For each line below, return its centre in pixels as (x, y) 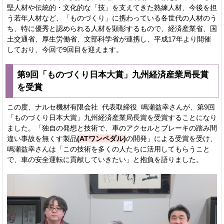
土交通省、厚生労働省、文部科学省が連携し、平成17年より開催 (109, 39)
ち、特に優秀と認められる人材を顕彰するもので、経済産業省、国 (112, 28)
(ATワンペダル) (101, 138)
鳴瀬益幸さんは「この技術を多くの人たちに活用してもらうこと (108, 149)
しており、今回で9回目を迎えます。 (65, 49)
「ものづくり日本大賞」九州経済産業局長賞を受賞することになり (112, 117)
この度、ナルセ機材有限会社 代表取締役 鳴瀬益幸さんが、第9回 (111, 107)
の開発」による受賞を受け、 (171, 138)
